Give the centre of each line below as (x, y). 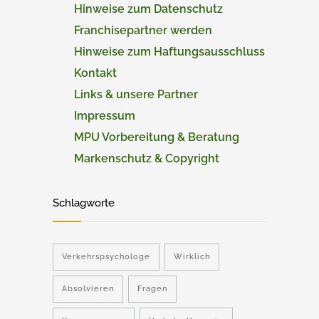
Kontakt (95, 73)
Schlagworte (84, 203)
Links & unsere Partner (136, 94)
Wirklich (192, 257)
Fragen (152, 289)
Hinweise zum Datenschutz (148, 9)
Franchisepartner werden (143, 30)
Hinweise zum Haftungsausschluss (169, 52)
